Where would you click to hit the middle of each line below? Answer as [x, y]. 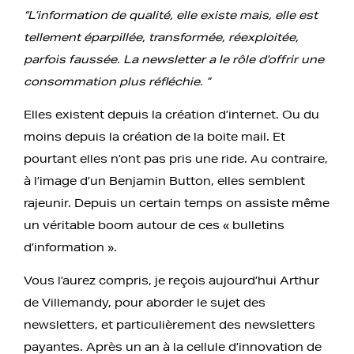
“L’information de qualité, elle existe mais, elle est [171, 15]
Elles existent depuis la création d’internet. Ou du [171, 114]
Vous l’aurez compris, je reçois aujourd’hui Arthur [171, 280]
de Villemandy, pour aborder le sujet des [145, 302]
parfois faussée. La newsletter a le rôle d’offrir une [174, 59]
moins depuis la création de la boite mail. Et [154, 136]
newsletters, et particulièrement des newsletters [169, 324]
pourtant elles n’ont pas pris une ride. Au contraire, [176, 158]
